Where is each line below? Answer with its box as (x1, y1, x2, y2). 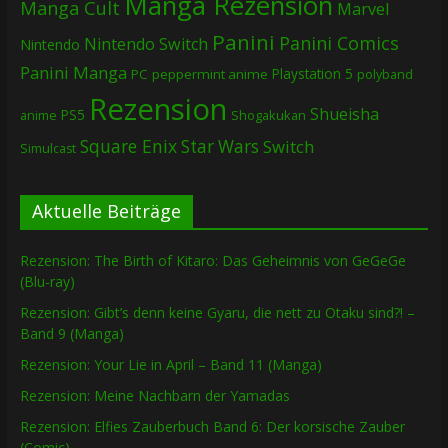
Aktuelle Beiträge (31, 199, 181, 224)
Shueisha (309, 103, 379, 126)
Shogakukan (230, 106, 306, 125)
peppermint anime (151, 65, 268, 84)
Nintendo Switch (83, 33, 208, 56)
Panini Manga (19, 61, 127, 85)
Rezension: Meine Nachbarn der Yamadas (19, 386, 290, 406)
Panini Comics (278, 31, 399, 56)
